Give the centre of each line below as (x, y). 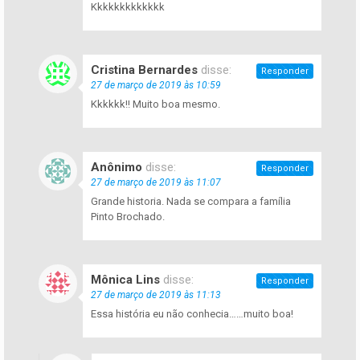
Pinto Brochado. (128, 216)
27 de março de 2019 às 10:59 (156, 85)
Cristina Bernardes (144, 70)
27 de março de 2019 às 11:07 (156, 182)
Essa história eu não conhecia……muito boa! (192, 313)
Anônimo (117, 167)
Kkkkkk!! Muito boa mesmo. (155, 104)
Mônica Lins (125, 279)
